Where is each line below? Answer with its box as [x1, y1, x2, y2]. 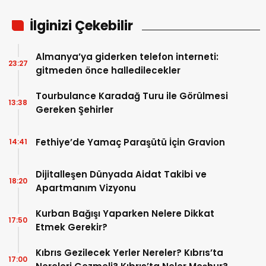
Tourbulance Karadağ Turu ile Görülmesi [36, 90, 228, 102]
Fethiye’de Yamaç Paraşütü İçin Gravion [36, 135, 225, 148]
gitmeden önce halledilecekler [36, 64, 180, 77]
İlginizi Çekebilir [30, 17, 133, 35]
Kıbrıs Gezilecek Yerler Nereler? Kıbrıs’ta [36, 246, 223, 259]
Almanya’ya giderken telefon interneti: [36, 50, 218, 63]
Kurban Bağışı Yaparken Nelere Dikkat [36, 207, 214, 220]
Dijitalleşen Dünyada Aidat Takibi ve [36, 168, 207, 180]
